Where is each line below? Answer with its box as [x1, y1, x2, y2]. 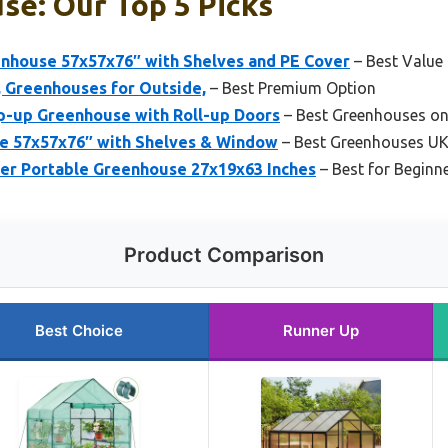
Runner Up [282, 320, 359, 340]
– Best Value [350, 51, 443, 70]
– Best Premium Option [206, 78, 376, 97]
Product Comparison [124, 242, 324, 267]
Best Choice [34, 320, 123, 340]
